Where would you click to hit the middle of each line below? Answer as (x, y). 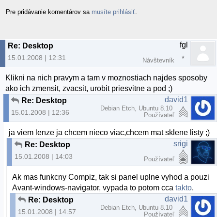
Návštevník (158, 60)
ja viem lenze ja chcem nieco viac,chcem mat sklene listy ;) (109, 133)
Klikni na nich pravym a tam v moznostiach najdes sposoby (107, 78)
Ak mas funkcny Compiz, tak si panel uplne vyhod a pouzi (111, 177)
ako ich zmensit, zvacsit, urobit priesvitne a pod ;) (89, 89)
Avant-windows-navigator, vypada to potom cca (94, 187)
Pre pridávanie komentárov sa (49, 12)
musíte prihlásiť (113, 12)
